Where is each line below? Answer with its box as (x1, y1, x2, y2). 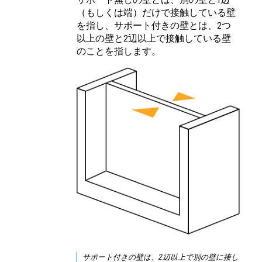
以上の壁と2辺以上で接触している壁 (77, 32, 231, 44)
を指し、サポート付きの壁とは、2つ (77, 19, 231, 32)
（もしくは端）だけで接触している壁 (77, 6, 236, 19)
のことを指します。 (77, 45, 161, 57)
